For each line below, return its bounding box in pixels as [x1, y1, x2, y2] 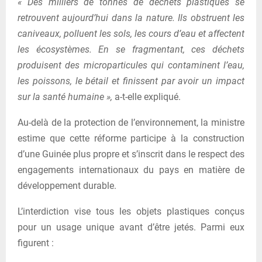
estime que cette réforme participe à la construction [18, 133, 244, 144]
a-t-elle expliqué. [112, 91, 181, 103]
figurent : [18, 237, 54, 249]
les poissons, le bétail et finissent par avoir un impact [18, 75, 244, 87]
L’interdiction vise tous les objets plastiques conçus [18, 206, 244, 218]
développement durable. [18, 180, 116, 192]
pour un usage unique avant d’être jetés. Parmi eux [18, 222, 244, 233]
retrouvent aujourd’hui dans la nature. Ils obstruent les [18, 12, 244, 24]
